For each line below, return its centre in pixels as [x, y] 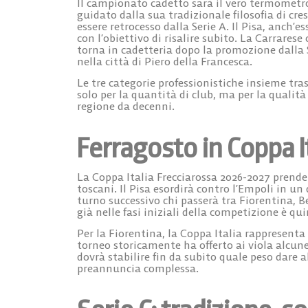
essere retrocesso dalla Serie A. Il [159, 26]
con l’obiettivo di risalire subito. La [166, 37]
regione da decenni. [126, 106]
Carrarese [279, 37]
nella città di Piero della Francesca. [165, 61]
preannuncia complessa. [138, 268]
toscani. [98, 189]
